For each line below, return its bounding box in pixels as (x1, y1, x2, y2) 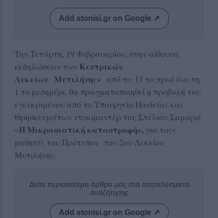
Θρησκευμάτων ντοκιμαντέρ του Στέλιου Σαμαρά (15, 111, 201, 123)
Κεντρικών (79, 60, 123, 73)
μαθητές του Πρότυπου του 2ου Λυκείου (15, 136, 164, 148)
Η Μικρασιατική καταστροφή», (19, 123, 144, 136)
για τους (144, 124, 176, 135)
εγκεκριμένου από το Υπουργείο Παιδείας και (15, 98, 182, 110)
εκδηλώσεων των (15, 60, 79, 72)
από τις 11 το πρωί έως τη (101, 73, 200, 85)
